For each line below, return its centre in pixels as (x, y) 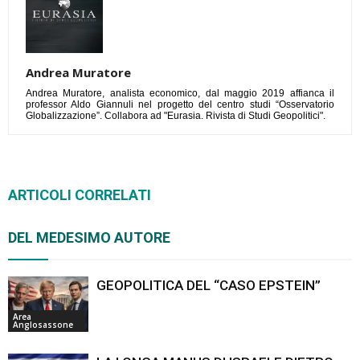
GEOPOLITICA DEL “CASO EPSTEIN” (209, 285)
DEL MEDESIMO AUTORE (89, 237)
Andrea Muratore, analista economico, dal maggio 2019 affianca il (180, 93)
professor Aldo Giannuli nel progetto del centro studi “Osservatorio (180, 104)
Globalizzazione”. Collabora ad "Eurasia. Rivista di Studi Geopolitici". (176, 115)
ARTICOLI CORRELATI (80, 194)
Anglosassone (43, 324)
